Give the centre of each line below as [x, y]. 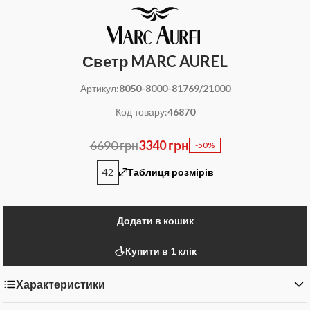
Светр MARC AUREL [155, 61]
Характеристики [61, 284]
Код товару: [141, 111]
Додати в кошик [155, 220]
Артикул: [99, 88]
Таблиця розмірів [170, 172]
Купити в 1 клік [161, 250]
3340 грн [163, 145]
